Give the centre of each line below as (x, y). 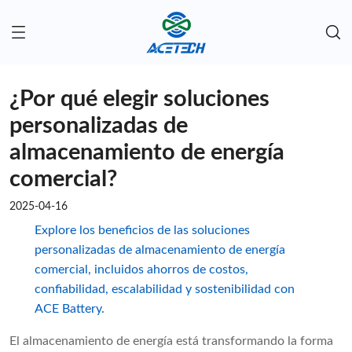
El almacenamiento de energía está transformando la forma (171, 341)
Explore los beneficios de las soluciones (142, 231)
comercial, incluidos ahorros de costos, (141, 270)
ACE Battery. (69, 309)
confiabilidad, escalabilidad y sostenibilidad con (164, 290)
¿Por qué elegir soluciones (139, 100)
